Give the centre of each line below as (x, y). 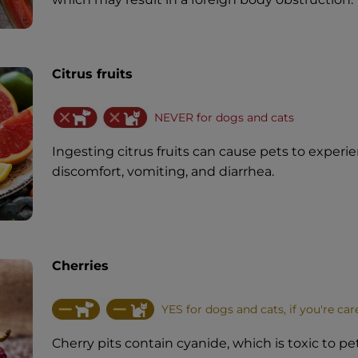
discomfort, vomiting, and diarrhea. (164, 171)
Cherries (80, 265)
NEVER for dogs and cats (224, 117)
